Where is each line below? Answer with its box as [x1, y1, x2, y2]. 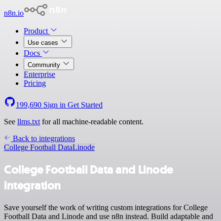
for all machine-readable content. [40, 117, 144, 126]
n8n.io [4, 9, 24, 17]
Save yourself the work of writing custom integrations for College [4, 203, 208, 212]
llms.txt [17, 117, 40, 126]
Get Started [68, 101, 103, 109]
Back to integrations [11, 134, 75, 143]
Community [28, 61, 62, 69]
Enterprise [24, 70, 55, 78]
